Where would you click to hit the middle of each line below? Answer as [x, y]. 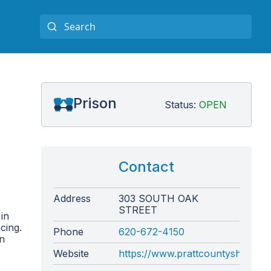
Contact [146, 167]
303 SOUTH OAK [158, 198]
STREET [138, 210]
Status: [182, 104]
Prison [95, 103]
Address [72, 198]
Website [71, 253]
